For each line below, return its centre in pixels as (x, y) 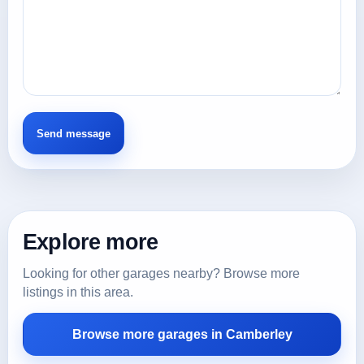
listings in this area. (78, 292)
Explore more (91, 242)
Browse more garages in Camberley (182, 334)
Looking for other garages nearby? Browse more (161, 273)
